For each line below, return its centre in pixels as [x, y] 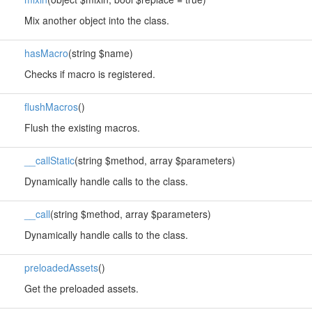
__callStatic [49, 160]
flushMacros [51, 107]
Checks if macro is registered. [89, 74]
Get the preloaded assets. [81, 288]
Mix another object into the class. [96, 20]
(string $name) [100, 53]
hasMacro [46, 53]
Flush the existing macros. [82, 127]
